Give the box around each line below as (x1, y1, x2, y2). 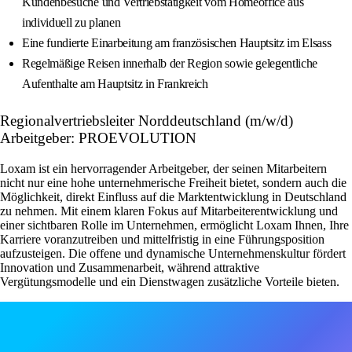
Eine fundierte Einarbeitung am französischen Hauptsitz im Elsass (22, 36, 332, 50)
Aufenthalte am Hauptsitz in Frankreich (22, 77, 208, 91)
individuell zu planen (22, 16, 121, 30)
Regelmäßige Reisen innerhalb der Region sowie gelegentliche (22, 57, 318, 71)
